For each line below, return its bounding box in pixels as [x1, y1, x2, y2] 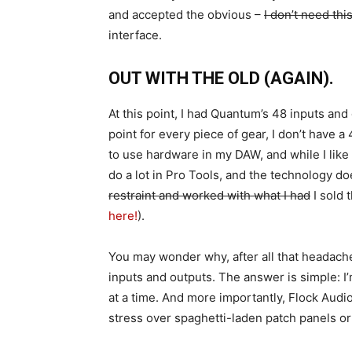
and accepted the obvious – [108, 7, 264, 22]
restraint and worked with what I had [108, 188, 310, 203]
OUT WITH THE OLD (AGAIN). [108, 68, 334, 88]
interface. [108, 27, 162, 42]
